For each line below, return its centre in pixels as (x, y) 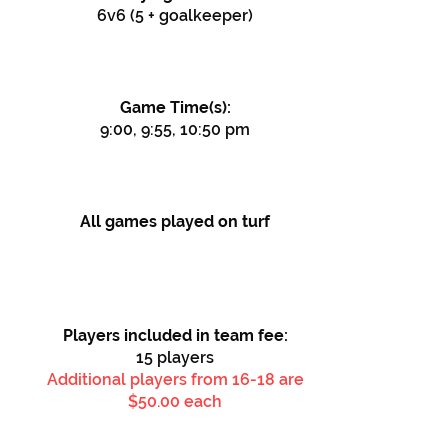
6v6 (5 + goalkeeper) (175, 15)
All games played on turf (175, 221)
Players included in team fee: (175, 335)
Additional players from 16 (148, 379)
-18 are (276, 379)
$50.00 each (175, 401)
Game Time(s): (175, 107)
